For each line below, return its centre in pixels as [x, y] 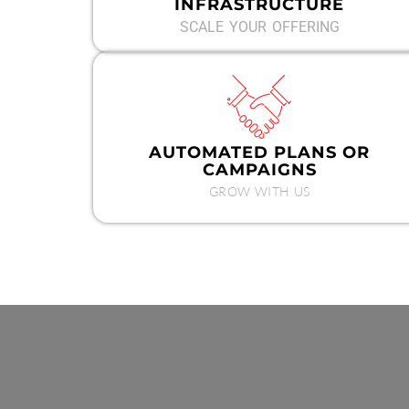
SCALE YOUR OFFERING [259, 27]
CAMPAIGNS [259, 170]
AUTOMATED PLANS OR [260, 153]
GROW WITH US [260, 192]
